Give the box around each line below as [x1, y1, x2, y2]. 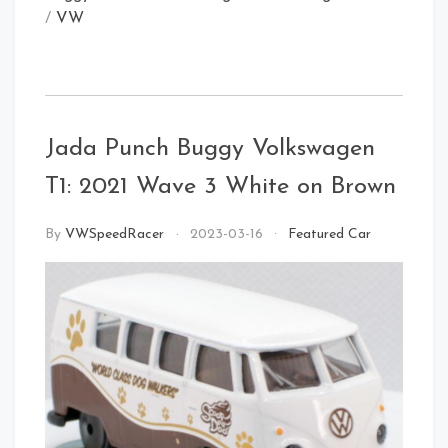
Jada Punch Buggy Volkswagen [45, 137, 375, 162]
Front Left [103, 156, 173, 172]
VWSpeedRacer [65, 227, 164, 243]
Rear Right [103, 391, 175, 407]
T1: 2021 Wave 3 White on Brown [45, 175, 396, 200]
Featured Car [288, 227, 372, 243]
